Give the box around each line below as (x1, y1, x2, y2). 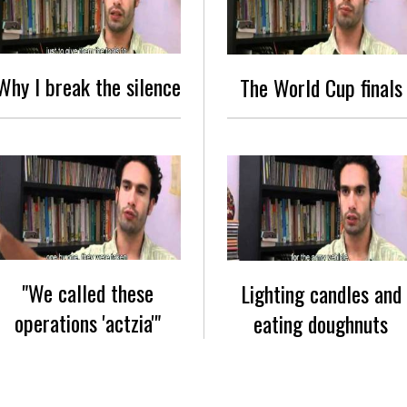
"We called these (22, 276, 154, 310)
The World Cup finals (239, 70, 402, 104)
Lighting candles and (240, 276, 402, 310)
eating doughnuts (253, 306, 388, 340)
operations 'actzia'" (15, 306, 161, 340)
